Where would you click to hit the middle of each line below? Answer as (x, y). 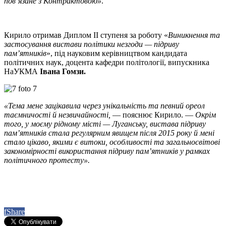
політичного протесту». (49, 160)
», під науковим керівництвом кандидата (117, 53)
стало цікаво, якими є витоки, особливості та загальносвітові (112, 142)
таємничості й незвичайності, (57, 115)
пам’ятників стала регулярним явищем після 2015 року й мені (109, 133)
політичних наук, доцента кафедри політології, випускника (107, 63)
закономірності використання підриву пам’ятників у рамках (107, 151)
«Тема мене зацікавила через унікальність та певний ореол (104, 106)
